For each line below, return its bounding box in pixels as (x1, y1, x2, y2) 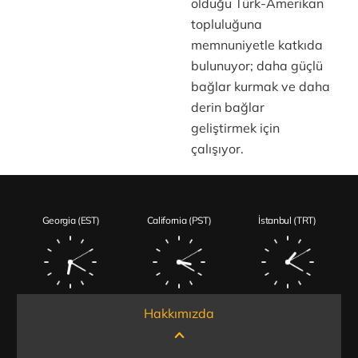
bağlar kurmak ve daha (190, 78, 330, 94)
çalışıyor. (190, 141, 244, 157)
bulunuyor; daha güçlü (190, 58, 323, 74)
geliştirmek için (190, 120, 280, 136)
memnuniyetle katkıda (190, 37, 323, 53)
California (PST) (146, 213, 212, 226)
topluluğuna (190, 16, 262, 32)
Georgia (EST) (42, 213, 100, 226)
